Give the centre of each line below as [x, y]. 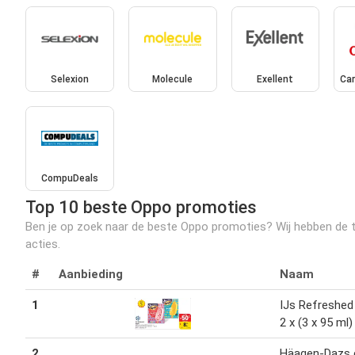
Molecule [173, 79]
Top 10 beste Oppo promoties [141, 208]
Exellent [275, 79]
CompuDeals [69, 179]
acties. [43, 244]
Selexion [69, 79]
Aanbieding [91, 275]
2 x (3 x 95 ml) [316, 323]
